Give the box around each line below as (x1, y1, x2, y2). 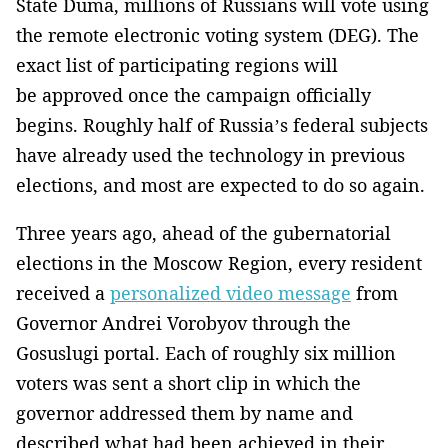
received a (16, 280, 110, 305)
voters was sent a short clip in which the (16, 370, 361, 395)
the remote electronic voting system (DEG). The (16, 22, 419, 47)
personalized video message (110, 280, 351, 305)
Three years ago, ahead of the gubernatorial (16, 220, 391, 245)
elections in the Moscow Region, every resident (16, 250, 422, 275)
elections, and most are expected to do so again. (16, 172, 425, 197)
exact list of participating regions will (16, 52, 338, 77)
